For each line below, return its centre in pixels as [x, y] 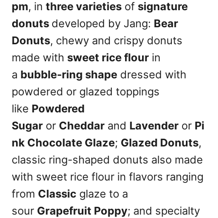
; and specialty [164, 211]
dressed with [152, 74]
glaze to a [102, 194]
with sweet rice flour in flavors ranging [108, 177]
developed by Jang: [103, 23]
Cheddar [82, 126]
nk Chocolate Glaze [63, 143]
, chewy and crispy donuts [116, 40]
